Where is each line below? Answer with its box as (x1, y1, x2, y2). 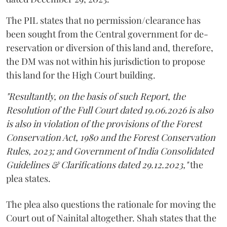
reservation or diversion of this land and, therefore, (6, 41, 213, 54)
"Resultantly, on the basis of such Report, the (6, 90, 185, 102)
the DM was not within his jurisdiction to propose (6, 55, 205, 67)
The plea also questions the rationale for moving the (6, 198, 216, 210)
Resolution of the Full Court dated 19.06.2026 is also (6, 103, 213, 116)
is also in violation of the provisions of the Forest (6, 117, 202, 130)
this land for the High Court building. (6, 68, 156, 81)
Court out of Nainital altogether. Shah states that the (6, 211, 216, 224)
